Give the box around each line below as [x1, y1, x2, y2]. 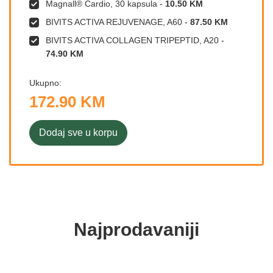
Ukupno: [29, 78, 62, 88]
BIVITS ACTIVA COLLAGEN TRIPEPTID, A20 [46, 35, 219, 45]
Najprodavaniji [74, 219, 199, 239]
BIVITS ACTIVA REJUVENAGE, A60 [46, 17, 182, 27]
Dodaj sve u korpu [39, 127, 118, 138]
